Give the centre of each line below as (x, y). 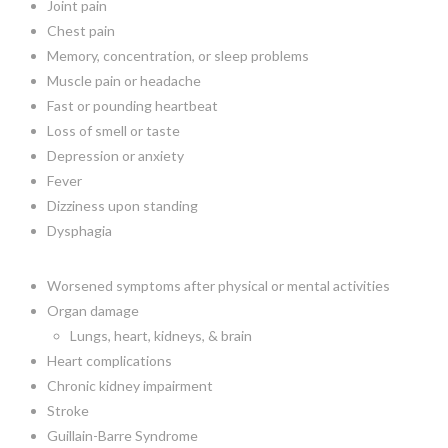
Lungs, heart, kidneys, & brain (160, 335)
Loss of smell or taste (113, 130)
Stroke (67, 410)
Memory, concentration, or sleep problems (177, 55)
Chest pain (80, 30)
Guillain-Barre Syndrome (122, 435)
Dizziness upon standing (122, 205)
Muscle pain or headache (123, 80)
